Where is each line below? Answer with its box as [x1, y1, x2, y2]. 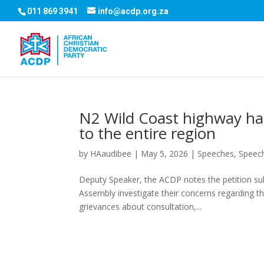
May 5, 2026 [141, 148, 189, 159]
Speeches [197, 148, 235, 159]
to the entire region [79, 123, 216, 144]
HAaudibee [90, 148, 132, 159]
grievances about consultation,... [79, 201, 202, 212]
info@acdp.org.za [98, 6, 169, 16]
